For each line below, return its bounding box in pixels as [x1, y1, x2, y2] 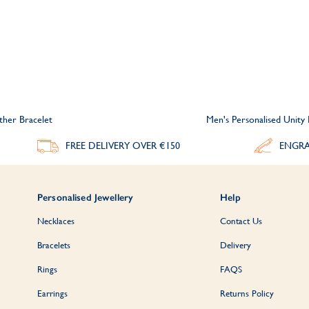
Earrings [37, 288, 68, 299]
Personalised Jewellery [37, 191, 134, 203]
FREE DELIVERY [66, 139, 132, 151]
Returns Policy [220, 288, 275, 299]
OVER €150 [132, 139, 180, 151]
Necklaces [37, 215, 74, 226]
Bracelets [37, 239, 70, 250]
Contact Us [220, 215, 263, 226]
